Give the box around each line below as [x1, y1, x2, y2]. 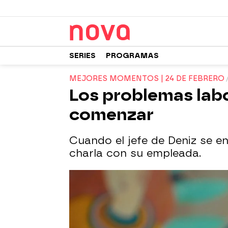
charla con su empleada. [69, 147, 201, 159]
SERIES [69, 51, 96, 60]
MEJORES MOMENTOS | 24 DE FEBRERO [69, 74, 224, 83]
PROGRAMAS [106, 51, 159, 60]
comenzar [69, 105, 154, 124]
